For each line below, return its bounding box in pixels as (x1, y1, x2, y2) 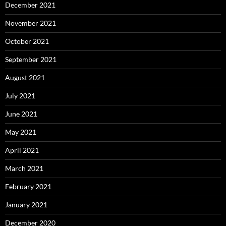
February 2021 (5, 182, 51, 191)
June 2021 (5, 109, 37, 118)
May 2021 (5, 128, 36, 136)
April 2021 (5, 146, 39, 154)
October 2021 (5, 37, 49, 45)
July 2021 (5, 91, 35, 100)
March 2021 (5, 164, 43, 173)
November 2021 (5, 19, 56, 27)
